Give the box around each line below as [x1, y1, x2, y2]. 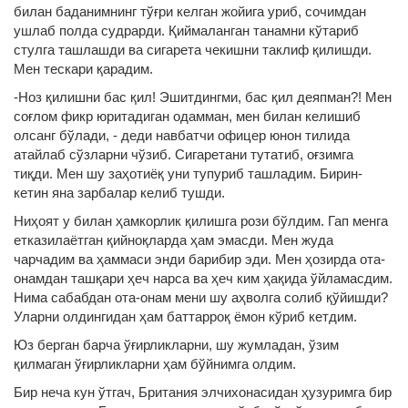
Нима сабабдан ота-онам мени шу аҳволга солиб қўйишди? [14, 290, 388, 305]
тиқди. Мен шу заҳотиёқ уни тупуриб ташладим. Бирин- [14, 166, 362, 181]
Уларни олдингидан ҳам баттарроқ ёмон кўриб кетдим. [14, 309, 357, 324]
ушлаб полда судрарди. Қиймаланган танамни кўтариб [14, 23, 359, 38]
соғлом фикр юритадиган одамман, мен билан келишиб [14, 108, 361, 124]
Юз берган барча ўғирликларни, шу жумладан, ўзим [14, 337, 339, 352]
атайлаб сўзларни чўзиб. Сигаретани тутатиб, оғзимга [14, 147, 353, 162]
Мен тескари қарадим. [14, 61, 153, 76]
